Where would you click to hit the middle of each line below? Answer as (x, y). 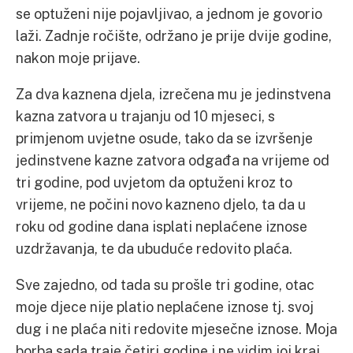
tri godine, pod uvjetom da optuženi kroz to (154, 182)
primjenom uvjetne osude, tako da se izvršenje (164, 138)
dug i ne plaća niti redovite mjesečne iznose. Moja (176, 329)
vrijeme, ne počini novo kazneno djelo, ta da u (161, 204)
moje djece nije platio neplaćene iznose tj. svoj (165, 307)
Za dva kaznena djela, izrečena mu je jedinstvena (173, 94)
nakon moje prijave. (78, 58)
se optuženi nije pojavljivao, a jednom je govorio (169, 13)
